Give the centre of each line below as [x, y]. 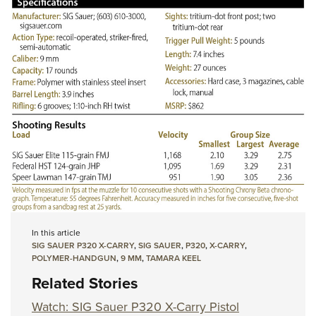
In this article [56, 232]
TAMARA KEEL [174, 258]
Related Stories [85, 283]
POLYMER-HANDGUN [74, 258]
